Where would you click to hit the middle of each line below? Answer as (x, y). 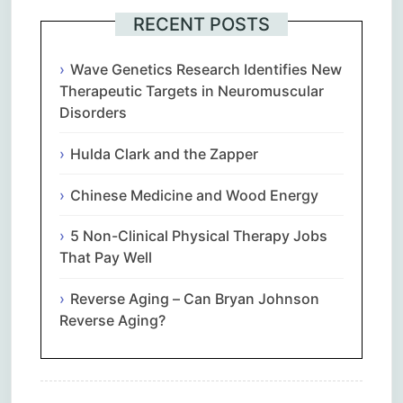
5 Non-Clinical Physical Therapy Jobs (199, 236)
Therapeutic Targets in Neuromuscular (192, 90)
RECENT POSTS (201, 24)
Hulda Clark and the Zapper (164, 153)
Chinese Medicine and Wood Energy (194, 195)
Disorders (93, 112)
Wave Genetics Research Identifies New (206, 69)
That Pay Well (106, 258)
